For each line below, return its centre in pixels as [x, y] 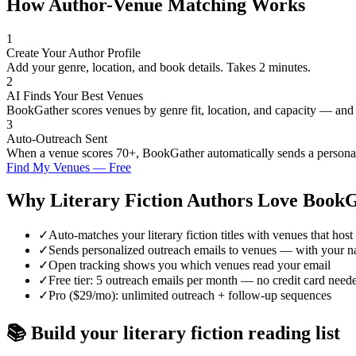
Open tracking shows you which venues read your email [190, 265]
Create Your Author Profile [74, 52]
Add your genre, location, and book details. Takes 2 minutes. [159, 67]
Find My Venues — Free [69, 167]
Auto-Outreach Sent [57, 138]
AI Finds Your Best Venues [75, 95]
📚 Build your [65, 333]
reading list [292, 333]
